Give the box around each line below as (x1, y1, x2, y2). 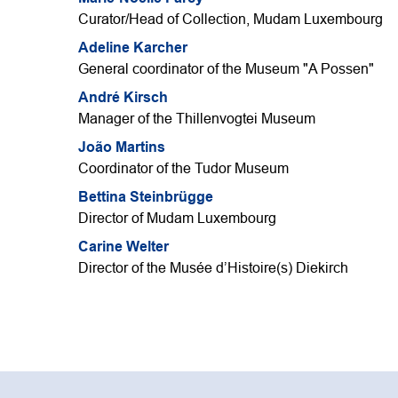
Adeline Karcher (78, 40, 187, 56)
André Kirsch (78, 90, 168, 106)
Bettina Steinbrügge (78, 189, 213, 205)
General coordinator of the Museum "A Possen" (78, 61, 374, 77)
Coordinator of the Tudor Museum (78, 161, 289, 177)
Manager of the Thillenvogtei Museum (78, 111, 315, 127)
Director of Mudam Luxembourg (78, 211, 276, 227)
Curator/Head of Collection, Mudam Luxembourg (78, 12, 383, 28)
